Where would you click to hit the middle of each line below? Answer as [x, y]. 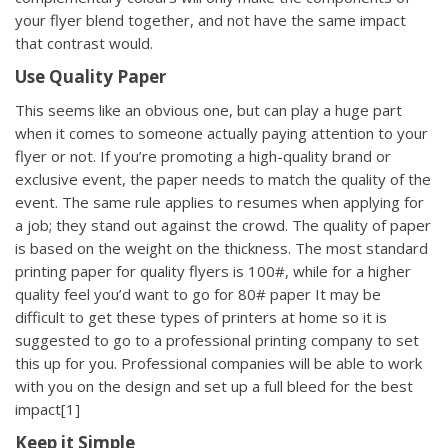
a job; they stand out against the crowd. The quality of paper [223, 224]
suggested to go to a [90, 339]
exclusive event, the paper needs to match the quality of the [223, 178]
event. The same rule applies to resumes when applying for [219, 201]
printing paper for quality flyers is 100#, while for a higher [213, 270]
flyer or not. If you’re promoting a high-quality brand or [203, 155]
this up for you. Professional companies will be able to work [218, 362]
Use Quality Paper [90, 76]
